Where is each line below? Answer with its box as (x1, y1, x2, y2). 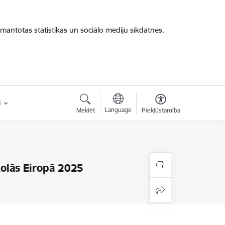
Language (104, 106, 132, 114)
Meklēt (76, 106, 95, 114)
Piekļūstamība (141, 106, 180, 114)
